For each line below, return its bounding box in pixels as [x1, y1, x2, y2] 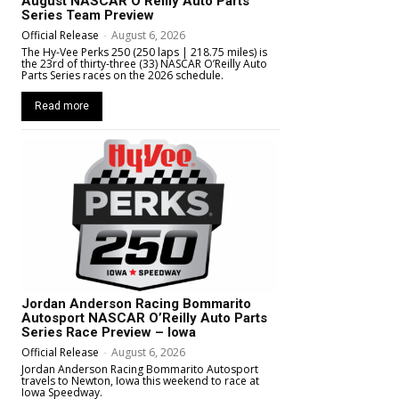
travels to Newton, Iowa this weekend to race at [21, 372, 259, 388]
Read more [35, 100, 89, 113]
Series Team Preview [21, 7, 154, 24]
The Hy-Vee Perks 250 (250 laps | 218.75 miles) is [21, 45, 267, 61]
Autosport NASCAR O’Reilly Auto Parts [21, 309, 267, 326]
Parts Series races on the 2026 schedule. [21, 68, 224, 84]
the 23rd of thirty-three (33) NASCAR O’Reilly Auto [21, 56, 267, 72]
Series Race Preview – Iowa [21, 323, 196, 340]
